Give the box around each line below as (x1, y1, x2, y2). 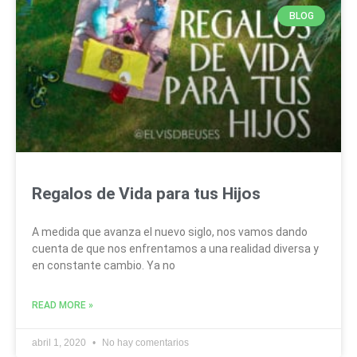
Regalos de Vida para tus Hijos (32, 183, 261, 203)
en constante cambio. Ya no (32, 258, 175, 272)
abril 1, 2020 (32, 336, 88, 348)
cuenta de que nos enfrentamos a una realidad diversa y (32, 241, 319, 255)
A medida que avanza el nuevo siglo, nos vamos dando (32, 225, 308, 238)
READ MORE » (32, 299, 93, 311)
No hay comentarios (100, 336, 189, 348)
